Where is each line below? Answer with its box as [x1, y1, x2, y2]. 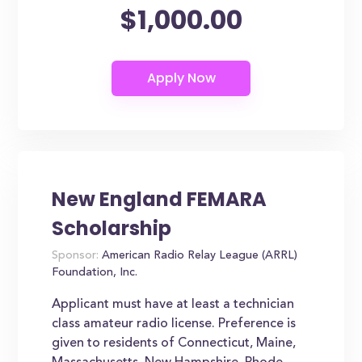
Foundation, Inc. [52, 267, 138, 279]
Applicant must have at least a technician [52, 298, 295, 311]
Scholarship [52, 215, 172, 242]
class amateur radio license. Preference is [52, 318, 297, 330]
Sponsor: [52, 250, 99, 262]
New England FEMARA [52, 186, 267, 213]
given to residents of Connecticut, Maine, [52, 337, 297, 350]
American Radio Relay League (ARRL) [99, 250, 298, 262]
